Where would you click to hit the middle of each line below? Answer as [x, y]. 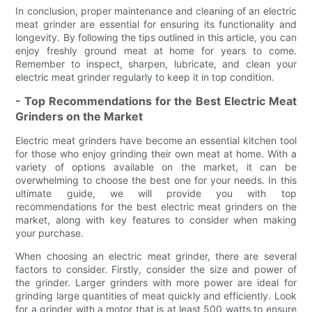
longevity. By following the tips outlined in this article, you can [156, 37]
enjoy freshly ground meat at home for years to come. [156, 50]
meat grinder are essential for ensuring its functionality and [156, 24]
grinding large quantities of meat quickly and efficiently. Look [156, 295]
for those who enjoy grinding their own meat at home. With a [156, 153]
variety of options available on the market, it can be [156, 166]
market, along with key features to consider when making [156, 219]
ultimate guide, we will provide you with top [156, 193]
